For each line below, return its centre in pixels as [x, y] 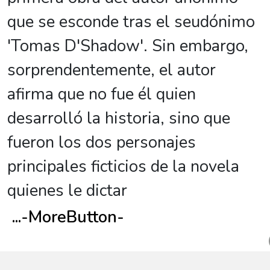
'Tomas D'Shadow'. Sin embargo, [128, 46]
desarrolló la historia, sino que [119, 118]
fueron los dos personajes [102, 142]
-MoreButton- [73, 217]
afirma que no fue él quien [102, 94]
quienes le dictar [67, 190]
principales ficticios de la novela [123, 166]
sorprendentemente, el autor [111, 70]
